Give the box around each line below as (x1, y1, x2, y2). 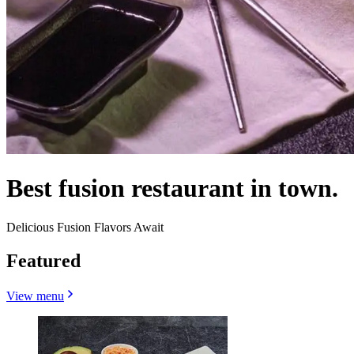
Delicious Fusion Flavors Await (6, 220, 164, 234)
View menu (6, 288, 64, 303)
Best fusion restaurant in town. (6, 174, 338, 203)
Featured (6, 250, 81, 271)
